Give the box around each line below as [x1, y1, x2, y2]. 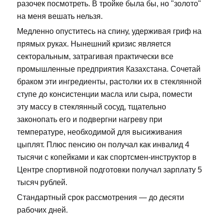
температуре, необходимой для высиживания [17, 128, 182, 137]
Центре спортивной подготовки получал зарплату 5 [17, 166, 202, 174]
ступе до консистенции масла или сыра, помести [17, 90, 192, 99]
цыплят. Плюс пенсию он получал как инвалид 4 [17, 140, 189, 149]
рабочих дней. [17, 206, 68, 215]
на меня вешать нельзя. [17, 12, 103, 21]
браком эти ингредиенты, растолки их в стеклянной [17, 77, 201, 86]
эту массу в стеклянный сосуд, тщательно [17, 103, 166, 111]
